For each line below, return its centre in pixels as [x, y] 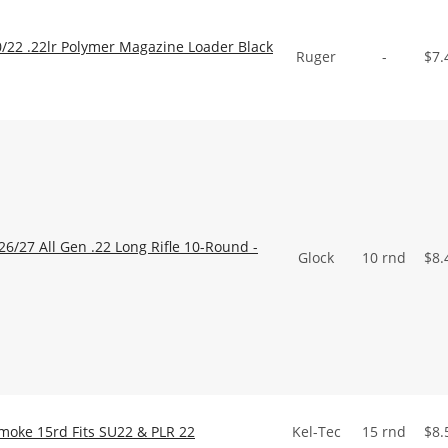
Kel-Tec [316, 431]
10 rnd [384, 257]
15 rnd [384, 431]
